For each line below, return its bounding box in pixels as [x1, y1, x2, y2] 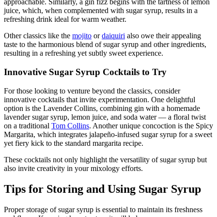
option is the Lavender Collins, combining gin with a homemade [4, 104, 200, 112]
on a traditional [4, 121, 51, 130]
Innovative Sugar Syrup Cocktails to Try [4, 67, 167, 77]
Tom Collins [51, 121, 89, 130]
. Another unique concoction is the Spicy [89, 121, 213, 130]
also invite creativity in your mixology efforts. [4, 164, 143, 172]
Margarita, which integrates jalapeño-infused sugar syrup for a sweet [4, 130, 212, 139]
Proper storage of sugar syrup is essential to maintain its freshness [4, 205, 202, 214]
